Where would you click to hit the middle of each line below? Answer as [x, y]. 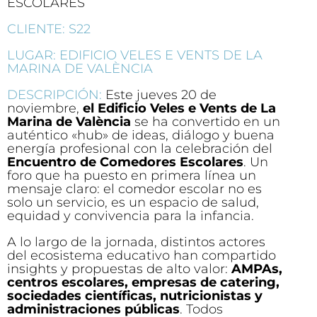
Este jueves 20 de [161, 95]
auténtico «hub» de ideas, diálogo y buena [141, 136]
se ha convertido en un [206, 122]
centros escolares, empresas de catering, [143, 283]
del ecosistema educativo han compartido [142, 256]
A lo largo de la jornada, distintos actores [136, 242]
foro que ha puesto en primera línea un [132, 176]
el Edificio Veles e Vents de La [179, 109]
